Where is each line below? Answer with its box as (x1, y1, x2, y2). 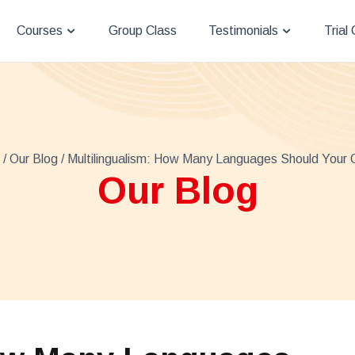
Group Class (109, 24, 177, 37)
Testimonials (208, 24, 278, 37)
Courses (17, 24, 63, 37)
